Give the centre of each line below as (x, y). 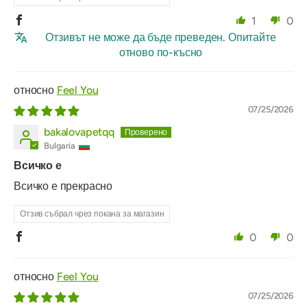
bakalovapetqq (79, 132)
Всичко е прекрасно (63, 186)
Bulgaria (60, 146)
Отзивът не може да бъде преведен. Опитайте (161, 38)
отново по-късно (161, 53)
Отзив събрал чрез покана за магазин (92, 214)
